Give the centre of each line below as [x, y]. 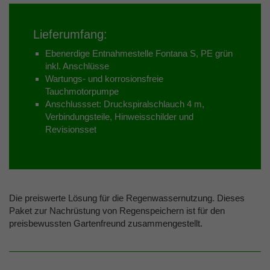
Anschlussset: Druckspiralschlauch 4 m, [125, 104]
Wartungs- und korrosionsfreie [104, 79]
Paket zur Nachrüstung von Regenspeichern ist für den [117, 211]
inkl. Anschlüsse [77, 66]
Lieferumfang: [70, 34]
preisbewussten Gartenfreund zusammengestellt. [106, 223]
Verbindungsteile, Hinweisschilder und [119, 117]
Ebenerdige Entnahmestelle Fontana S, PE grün [139, 53]
